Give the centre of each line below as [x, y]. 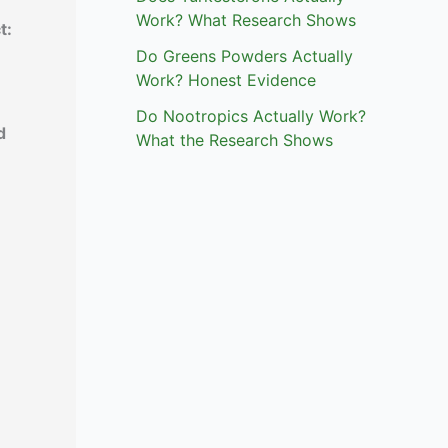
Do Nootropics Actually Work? [251, 116]
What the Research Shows [234, 140]
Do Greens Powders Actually [244, 56]
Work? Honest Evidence [226, 80]
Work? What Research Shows [246, 20]
